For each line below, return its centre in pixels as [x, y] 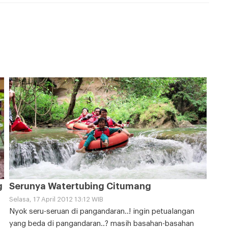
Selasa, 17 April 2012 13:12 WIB [56, 199]
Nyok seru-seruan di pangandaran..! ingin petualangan [102, 212]
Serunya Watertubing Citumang [80, 187]
